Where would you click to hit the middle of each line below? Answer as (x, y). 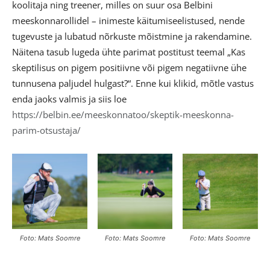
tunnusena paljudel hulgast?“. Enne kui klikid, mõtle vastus (133, 83)
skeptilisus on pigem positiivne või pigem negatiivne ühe (129, 68)
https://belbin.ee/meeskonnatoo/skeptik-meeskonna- (123, 115)
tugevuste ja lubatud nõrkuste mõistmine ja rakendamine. (132, 36)
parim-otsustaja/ (46, 130)
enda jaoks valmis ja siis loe (69, 99)
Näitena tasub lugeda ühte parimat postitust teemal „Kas (129, 52)
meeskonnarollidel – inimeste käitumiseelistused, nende (128, 21)
